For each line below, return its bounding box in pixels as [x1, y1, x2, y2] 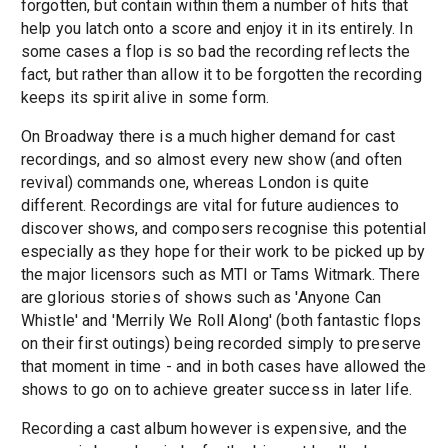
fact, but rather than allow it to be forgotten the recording [20, 64, 422, 84]
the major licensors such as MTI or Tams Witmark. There [20, 264, 420, 284]
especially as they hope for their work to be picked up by [20, 241, 426, 261]
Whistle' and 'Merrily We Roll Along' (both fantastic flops [20, 310, 422, 330]
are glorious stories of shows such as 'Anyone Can [20, 287, 382, 307]
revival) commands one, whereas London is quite [20, 172, 369, 192]
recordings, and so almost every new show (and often [20, 149, 403, 169]
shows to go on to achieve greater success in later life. [20, 379, 413, 399]
